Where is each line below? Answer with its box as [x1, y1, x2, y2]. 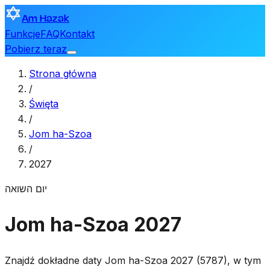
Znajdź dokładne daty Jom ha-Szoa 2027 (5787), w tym [5, 254, 261, 266]
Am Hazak [22, 14, 69, 24]
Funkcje [5, 28, 40, 40]
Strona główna [29, 67, 96, 80]
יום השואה [5, 183, 47, 195]
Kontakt [60, 28, 95, 40]
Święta [29, 98, 58, 110]
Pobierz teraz [5, 43, 67, 55]
